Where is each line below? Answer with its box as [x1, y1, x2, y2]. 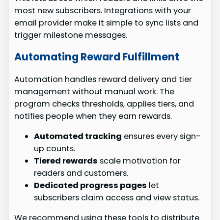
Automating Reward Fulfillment [14, 50, 180, 64]
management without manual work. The [14, 85, 175, 97]
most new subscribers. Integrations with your [14, 4, 192, 16]
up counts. [34, 143, 76, 155]
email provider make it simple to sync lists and [14, 17, 199, 28]
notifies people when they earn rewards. [14, 110, 172, 122]
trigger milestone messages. [14, 29, 128, 41]
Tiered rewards [34, 155, 98, 167]
